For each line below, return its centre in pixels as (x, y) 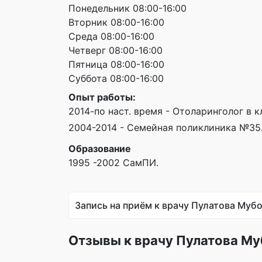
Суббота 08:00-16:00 (116, 78)
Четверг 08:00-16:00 (116, 50)
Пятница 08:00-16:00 (116, 64)
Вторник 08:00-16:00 (116, 22)
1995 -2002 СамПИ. (113, 163)
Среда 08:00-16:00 (111, 36)
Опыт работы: (102, 97)
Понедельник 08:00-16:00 (127, 8)
